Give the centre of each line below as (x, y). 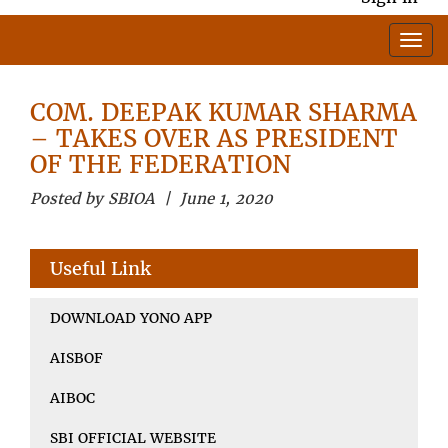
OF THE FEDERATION (160, 164)
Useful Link (100, 268)
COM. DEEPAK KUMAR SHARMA (223, 112)
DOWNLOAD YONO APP (131, 317)
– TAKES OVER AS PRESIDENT (214, 138)
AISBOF (76, 357)
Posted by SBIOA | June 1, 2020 (151, 198)
